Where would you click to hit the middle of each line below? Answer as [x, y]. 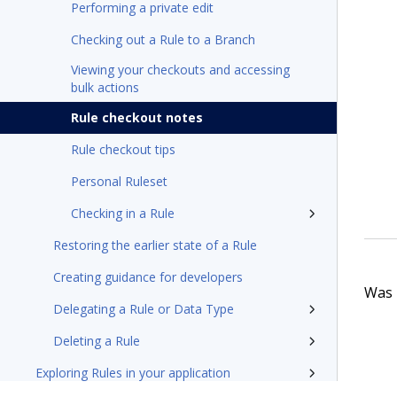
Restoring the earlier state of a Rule [155, 245]
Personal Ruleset [119, 181]
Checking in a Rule [123, 213]
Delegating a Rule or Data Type [144, 309]
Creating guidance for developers [148, 277]
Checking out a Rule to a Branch [163, 39]
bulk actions [105, 87]
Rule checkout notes [137, 117]
